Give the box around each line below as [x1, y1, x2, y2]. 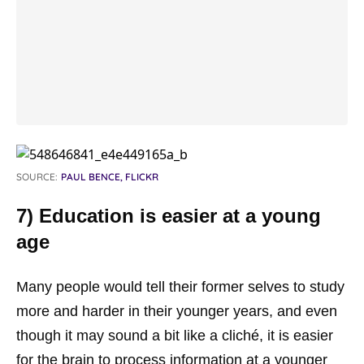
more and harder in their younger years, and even [16, 303, 337, 319]
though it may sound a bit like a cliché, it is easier [16, 327, 333, 344]
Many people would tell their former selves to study [16, 279, 344, 295]
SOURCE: [16, 171, 58, 183]
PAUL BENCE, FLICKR [61, 171, 158, 183]
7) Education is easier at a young [16, 205, 321, 227]
